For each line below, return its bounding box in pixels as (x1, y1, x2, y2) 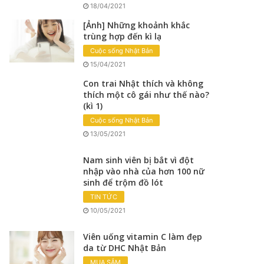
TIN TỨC (90, 192, 118, 201)
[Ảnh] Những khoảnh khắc (83, 19, 190, 31)
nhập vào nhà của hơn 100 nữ (83, 165, 205, 177)
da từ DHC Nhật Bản (83, 242, 167, 253)
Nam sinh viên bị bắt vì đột (83, 154, 194, 166)
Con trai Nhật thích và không (83, 77, 204, 89)
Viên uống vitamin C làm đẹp (83, 230, 203, 242)
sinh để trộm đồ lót (83, 176, 164, 188)
